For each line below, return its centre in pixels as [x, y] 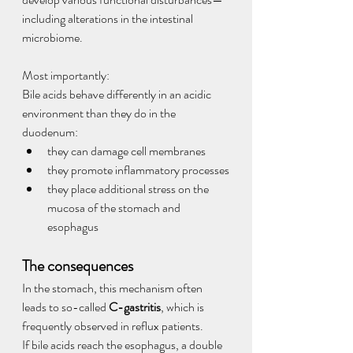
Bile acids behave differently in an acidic [118, 94]
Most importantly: [66, 75]
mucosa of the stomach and [115, 208]
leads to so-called [65, 307]
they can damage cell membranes [126, 151]
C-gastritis [135, 307]
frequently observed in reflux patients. [113, 326]
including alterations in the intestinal [109, 19]
